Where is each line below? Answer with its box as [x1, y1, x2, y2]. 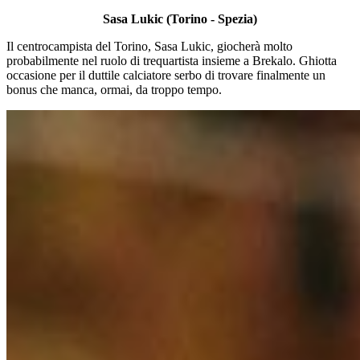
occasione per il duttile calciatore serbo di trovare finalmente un [6, 67, 325, 82]
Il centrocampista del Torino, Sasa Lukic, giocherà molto [6, 39, 292, 53]
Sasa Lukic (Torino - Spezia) [103, 11, 257, 26]
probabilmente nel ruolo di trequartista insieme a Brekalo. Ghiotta [6, 53, 337, 67]
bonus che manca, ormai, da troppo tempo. [6, 82, 222, 96]
